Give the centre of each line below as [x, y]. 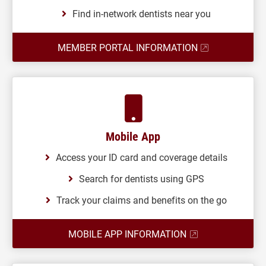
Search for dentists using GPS [141, 178]
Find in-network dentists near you [141, 13]
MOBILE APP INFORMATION [128, 234]
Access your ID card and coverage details [141, 157]
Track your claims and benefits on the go [141, 200]
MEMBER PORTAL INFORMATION [127, 47]
